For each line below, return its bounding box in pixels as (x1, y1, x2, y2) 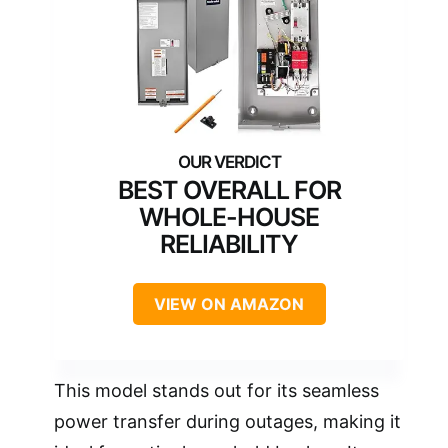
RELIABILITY (160, 229, 298, 260)
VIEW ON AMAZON (154, 294, 304, 315)
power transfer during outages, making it (54, 411, 401, 433)
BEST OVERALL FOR (117, 175, 341, 206)
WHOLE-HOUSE (139, 202, 319, 233)
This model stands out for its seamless (54, 380, 379, 402)
